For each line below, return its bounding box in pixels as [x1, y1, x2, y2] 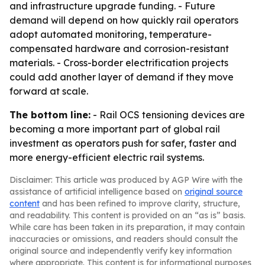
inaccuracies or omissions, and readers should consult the [9, 234, 238, 244]
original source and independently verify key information [9, 245, 232, 256]
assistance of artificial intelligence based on [9, 186, 185, 197]
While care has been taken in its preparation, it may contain [9, 222, 245, 232]
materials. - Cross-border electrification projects [9, 57, 228, 69]
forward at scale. [9, 85, 88, 97]
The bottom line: [9, 109, 91, 121]
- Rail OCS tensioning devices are [91, 109, 245, 121]
